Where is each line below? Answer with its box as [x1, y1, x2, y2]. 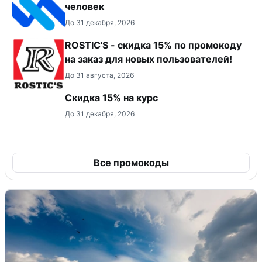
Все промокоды [93, 156, 169, 168]
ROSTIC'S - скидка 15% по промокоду [65, 39, 242, 51]
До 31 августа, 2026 [65, 70, 134, 80]
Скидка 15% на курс [65, 91, 158, 104]
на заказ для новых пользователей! [65, 53, 232, 65]
